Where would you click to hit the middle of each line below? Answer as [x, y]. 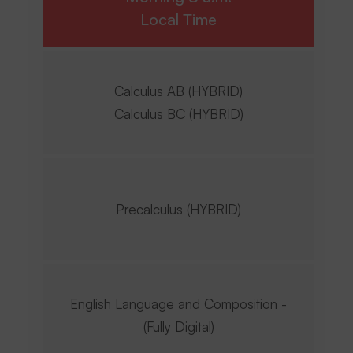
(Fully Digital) [178, 327]
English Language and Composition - [178, 304]
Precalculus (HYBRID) [178, 209]
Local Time [178, 19]
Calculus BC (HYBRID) [178, 114]
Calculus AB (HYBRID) [178, 91]
